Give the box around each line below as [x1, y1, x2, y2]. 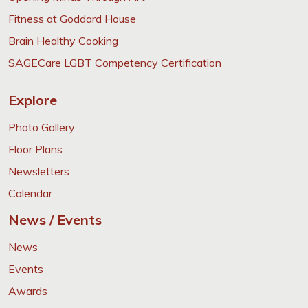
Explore [8, 91, 57, 109]
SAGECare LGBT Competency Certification [8, 55, 221, 69]
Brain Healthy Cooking [8, 33, 118, 47]
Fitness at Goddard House [8, 11, 136, 25]
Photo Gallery [8, 120, 75, 134]
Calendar [8, 186, 52, 200]
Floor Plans [8, 142, 63, 156]
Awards [8, 283, 47, 298]
